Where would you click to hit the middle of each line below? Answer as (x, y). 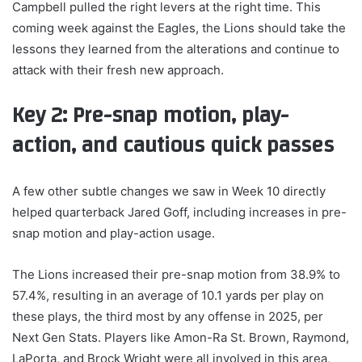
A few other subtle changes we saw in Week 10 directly (169, 192)
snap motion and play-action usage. (114, 234)
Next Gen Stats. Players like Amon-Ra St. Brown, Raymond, (181, 338)
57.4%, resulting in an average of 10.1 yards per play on (168, 296)
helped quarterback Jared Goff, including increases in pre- (179, 213)
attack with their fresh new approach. (118, 70)
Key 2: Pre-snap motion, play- (150, 116)
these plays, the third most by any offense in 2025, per (168, 317)
